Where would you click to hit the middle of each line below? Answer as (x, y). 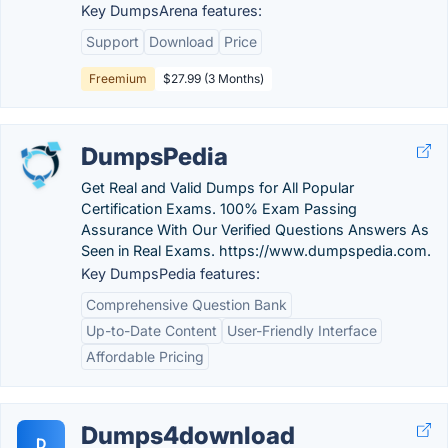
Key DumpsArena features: (171, 10)
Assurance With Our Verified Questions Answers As (255, 229)
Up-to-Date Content (151, 330)
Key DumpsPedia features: (170, 273)
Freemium (118, 78)
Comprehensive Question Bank (186, 304)
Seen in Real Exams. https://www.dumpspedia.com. (256, 250)
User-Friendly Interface (302, 330)
